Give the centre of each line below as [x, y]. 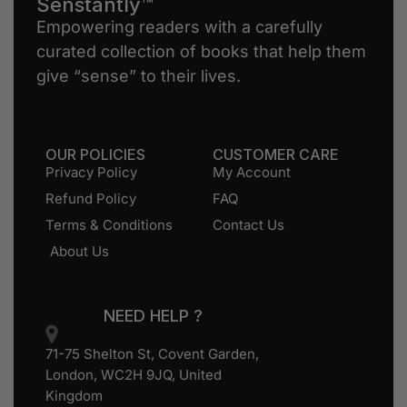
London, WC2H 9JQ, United [134, 374]
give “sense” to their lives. [139, 75]
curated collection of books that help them [201, 51]
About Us [79, 251]
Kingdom [74, 395]
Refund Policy [91, 198]
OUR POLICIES [95, 154]
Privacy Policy [91, 172]
